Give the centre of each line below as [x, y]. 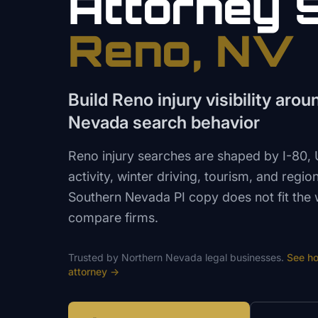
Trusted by [95, 258]
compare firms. [113, 218]
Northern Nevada [162, 258]
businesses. [256, 258]
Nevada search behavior [164, 123]
